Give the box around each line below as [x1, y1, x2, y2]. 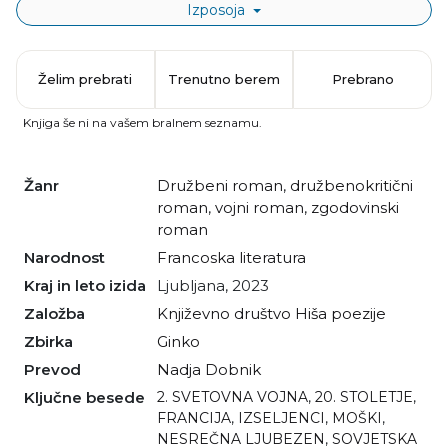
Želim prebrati [38, 71, 133, 88]
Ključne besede [35, 388, 145, 408]
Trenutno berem [168, 71, 280, 88]
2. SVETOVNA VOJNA [168, 388, 308, 407]
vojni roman [215, 198, 304, 218]
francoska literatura [167, 248, 306, 268]
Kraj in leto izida [35, 276, 146, 296]
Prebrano [331, 71, 394, 88]
